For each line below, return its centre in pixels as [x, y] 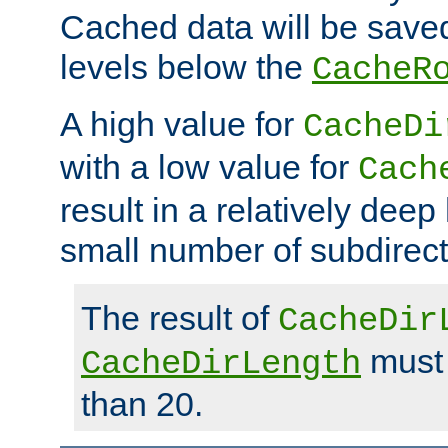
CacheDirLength [221, 364]
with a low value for [209, 167]
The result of [179, 318]
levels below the [186, 67]
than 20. [142, 404]
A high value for [181, 124]
